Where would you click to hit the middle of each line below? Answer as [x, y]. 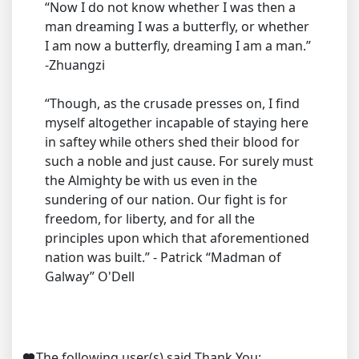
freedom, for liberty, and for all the [150, 219]
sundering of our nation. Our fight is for [166, 200]
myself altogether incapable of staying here [177, 123]
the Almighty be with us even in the [151, 180]
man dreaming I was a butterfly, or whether [177, 26]
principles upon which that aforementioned [177, 238]
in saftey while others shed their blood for [172, 142]
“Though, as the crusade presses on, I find [172, 103]
